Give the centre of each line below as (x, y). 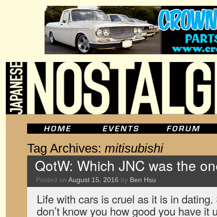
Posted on (51, 180)
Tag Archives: (66, 148)
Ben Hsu (143, 180)
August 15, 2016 (93, 180)
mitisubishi (134, 148)
